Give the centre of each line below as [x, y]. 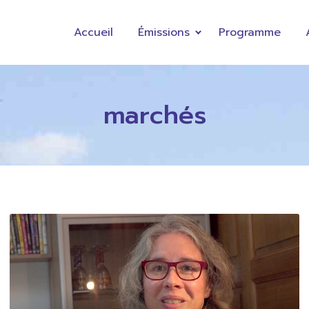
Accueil [93, 32]
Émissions [163, 32]
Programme [249, 32]
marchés [154, 114]
